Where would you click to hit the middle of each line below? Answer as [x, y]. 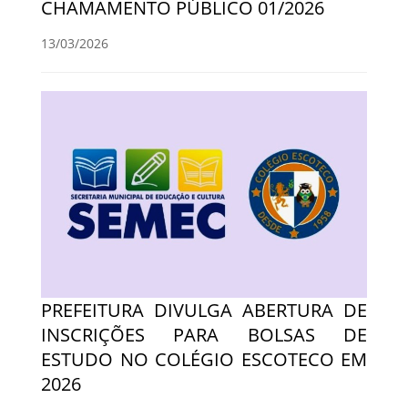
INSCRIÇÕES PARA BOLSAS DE [204, 335]
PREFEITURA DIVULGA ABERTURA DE [204, 311]
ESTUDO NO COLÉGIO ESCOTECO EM [204, 360]
